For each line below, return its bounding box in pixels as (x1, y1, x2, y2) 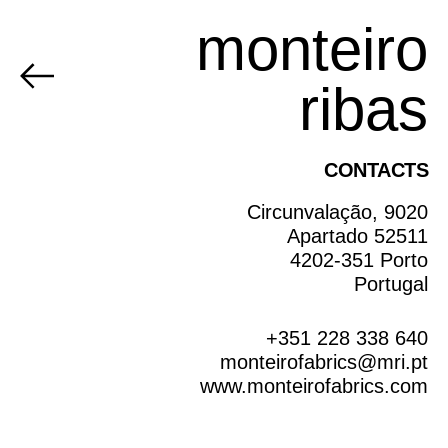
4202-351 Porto (290, 249, 428, 271)
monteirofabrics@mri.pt (220, 351, 428, 373)
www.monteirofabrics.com (200, 375, 428, 397)
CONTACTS (324, 159, 428, 181)
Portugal (354, 273, 428, 295)
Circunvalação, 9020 (247, 201, 428, 223)
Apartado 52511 (287, 225, 428, 247)
